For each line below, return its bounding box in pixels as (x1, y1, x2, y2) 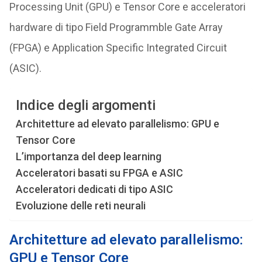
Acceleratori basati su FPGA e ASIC (15, 167, 183, 179)
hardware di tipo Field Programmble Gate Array (9, 21, 223, 33)
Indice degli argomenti (15, 97, 156, 114)
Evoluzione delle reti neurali (15, 199, 146, 212)
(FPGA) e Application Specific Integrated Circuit (9, 42, 227, 54)
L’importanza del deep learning (15, 150, 161, 163)
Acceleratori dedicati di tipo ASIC (15, 183, 173, 195)
